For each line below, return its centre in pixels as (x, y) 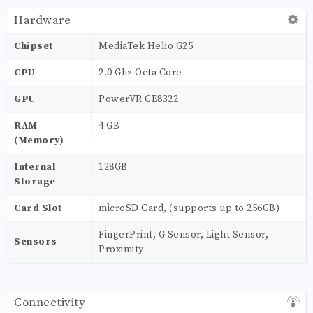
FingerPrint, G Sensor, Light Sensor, (183, 234)
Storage (35, 181)
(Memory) (39, 140)
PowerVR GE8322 (138, 99)
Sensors (36, 241)
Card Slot (38, 208)
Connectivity (50, 302)
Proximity (121, 249)
